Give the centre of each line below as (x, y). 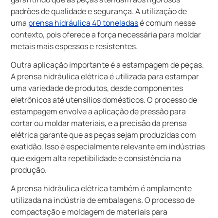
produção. (29, 170)
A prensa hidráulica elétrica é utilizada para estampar (105, 77)
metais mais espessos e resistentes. (74, 46)
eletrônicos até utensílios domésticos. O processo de (104, 100)
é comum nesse (167, 23)
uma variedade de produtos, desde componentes (97, 88)
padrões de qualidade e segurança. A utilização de (99, 11)
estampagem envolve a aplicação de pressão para (99, 112)
